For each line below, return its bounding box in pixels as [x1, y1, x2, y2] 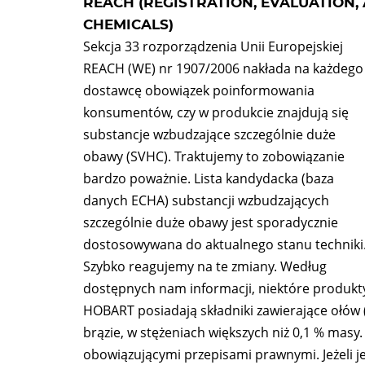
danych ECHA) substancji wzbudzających [83, 191, 329, 209]
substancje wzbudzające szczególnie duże [83, 125, 336, 143]
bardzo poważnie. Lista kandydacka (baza [83, 169, 334, 187]
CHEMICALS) [83, 16, 174, 33]
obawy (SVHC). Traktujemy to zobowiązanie [83, 147, 345, 165]
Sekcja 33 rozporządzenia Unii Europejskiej [83, 37, 343, 55]
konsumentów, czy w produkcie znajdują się [83, 103, 349, 121]
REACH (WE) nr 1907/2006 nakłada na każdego [83, 59, 363, 77]
